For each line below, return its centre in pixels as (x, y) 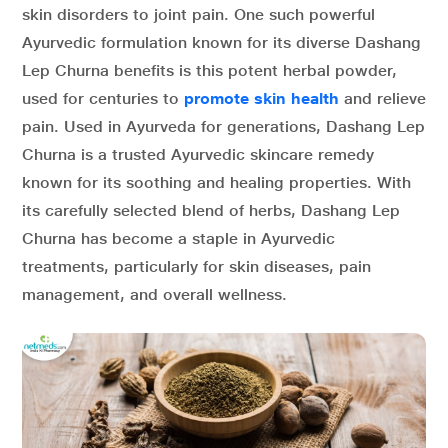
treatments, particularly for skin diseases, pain (196, 266)
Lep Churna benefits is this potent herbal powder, (209, 70)
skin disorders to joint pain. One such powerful (198, 14)
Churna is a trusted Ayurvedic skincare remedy (198, 154)
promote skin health (261, 98)
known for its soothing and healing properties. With (216, 182)
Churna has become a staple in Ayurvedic (178, 238)
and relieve (385, 98)
